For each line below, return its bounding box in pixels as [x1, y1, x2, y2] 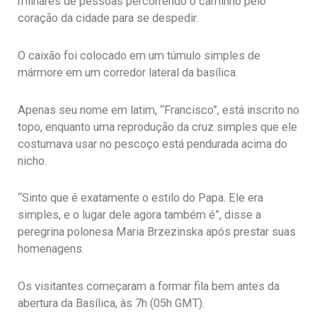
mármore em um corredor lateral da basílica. [18, 66, 238, 80]
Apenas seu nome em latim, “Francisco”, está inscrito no [18, 103, 299, 117]
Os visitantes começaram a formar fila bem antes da [18, 279, 279, 294]
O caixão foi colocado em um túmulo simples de [18, 49, 260, 63]
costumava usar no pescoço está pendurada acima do [18, 137, 287, 151]
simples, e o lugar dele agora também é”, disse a [18, 208, 261, 222]
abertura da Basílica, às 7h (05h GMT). [18, 296, 204, 311]
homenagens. [18, 242, 84, 256]
